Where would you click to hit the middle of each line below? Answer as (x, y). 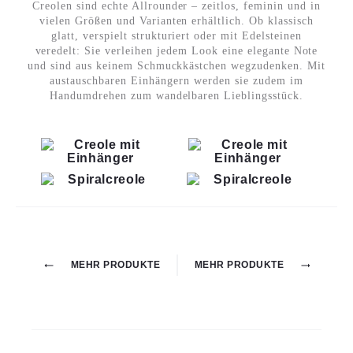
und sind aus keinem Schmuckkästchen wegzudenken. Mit (176, 66)
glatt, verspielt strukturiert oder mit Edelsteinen (176, 36)
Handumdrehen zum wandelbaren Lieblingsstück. (176, 96)
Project (50, 268)
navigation (67, 296)
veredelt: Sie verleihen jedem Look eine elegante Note (176, 51)
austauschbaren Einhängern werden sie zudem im (176, 81)
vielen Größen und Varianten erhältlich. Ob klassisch (176, 21)
